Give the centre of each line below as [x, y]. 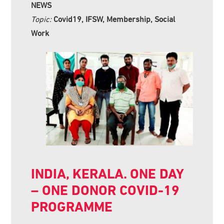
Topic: [42, 19]
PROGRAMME [72, 207]
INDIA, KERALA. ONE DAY [107, 174]
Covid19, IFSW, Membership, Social [114, 19]
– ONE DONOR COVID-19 [105, 190]
